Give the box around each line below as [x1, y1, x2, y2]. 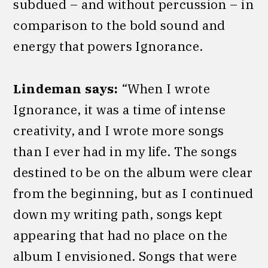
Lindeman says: [13, 80, 118, 97]
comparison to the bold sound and [13, 16, 226, 33]
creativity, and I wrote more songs [13, 121, 224, 139]
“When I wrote [118, 80, 211, 97]
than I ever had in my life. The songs [13, 142, 237, 160]
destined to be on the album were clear [13, 163, 253, 181]
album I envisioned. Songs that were [13, 247, 237, 264]
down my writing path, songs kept [13, 205, 223, 223]
